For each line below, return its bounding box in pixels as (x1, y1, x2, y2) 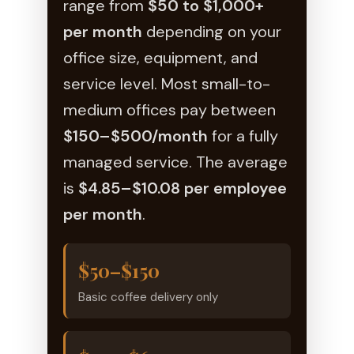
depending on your (142, 21, 281, 42)
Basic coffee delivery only (78, 288, 218, 305)
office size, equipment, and (63, 47, 258, 68)
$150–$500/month (63, 125, 208, 146)
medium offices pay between (63, 99, 276, 120)
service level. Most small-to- (63, 73, 270, 94)
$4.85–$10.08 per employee (78, 177, 287, 198)
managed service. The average (63, 151, 288, 172)
